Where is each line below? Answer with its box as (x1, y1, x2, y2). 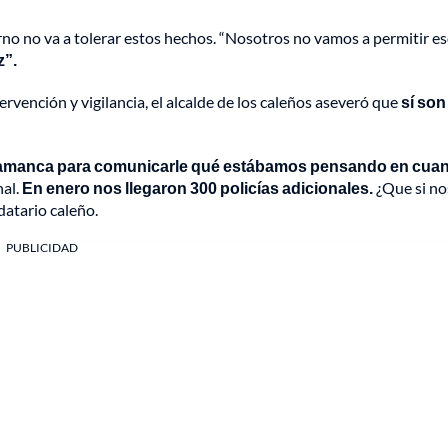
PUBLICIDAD (6, 240, 78, 256)
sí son (401, 92, 446, 112)
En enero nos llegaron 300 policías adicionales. (22, 178, 376, 198)
